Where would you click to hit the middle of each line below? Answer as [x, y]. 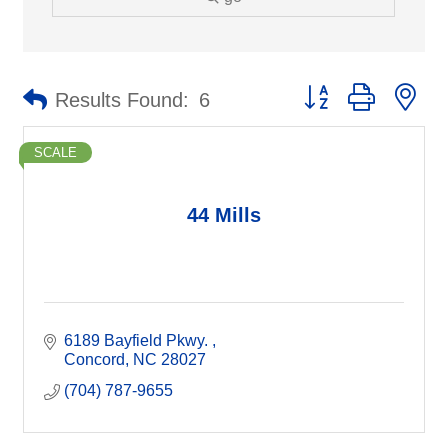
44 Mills [224, 214]
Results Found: [122, 100]
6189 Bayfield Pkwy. [138, 340]
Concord [94, 359]
